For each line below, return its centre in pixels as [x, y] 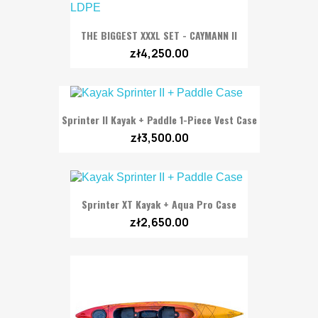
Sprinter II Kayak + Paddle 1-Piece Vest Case [159, 119]
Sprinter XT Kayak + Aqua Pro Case [159, 204]
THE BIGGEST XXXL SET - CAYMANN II [159, 35]
